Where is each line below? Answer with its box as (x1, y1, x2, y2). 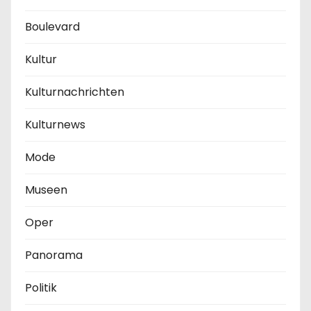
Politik (25, 280, 57, 296)
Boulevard (25, 19, 80, 35)
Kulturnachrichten (25, 84, 124, 101)
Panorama (25, 247, 83, 264)
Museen (25, 182, 67, 199)
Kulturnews (25, 117, 85, 133)
